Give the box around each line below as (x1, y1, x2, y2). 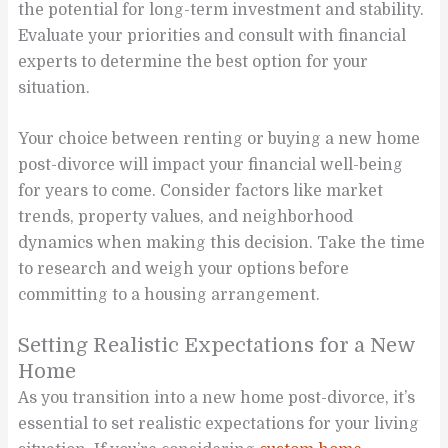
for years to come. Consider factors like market (18, 181, 384, 200)
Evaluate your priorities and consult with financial (18, 27, 407, 46)
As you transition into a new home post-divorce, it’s (18, 388, 416, 407)
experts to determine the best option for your (18, 53, 369, 72)
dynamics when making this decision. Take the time (18, 233, 426, 252)
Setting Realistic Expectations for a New (18, 333, 416, 357)
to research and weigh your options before (18, 259, 350, 278)
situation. (18, 79, 91, 98)
